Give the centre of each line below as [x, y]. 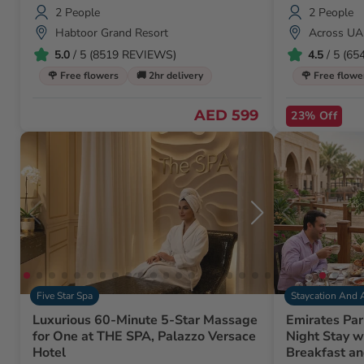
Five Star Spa [65, 296]
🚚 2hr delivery [170, 76]
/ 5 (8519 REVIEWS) [123, 54]
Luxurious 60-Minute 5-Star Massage [145, 321]
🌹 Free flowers [83, 76]
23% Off [314, 116]
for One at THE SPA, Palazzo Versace [144, 337]
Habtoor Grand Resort [112, 32]
